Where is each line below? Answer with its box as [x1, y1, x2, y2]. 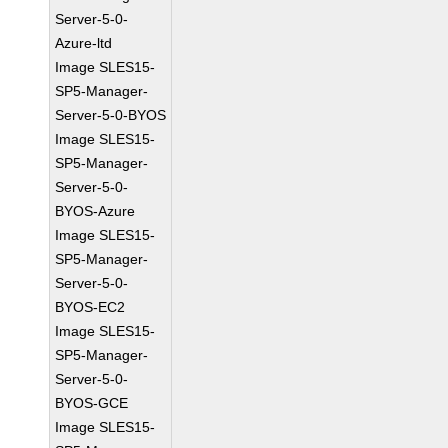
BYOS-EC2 [55, 299, 126, 315]
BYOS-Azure [55, 203, 136, 219]
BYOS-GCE [55, 395, 129, 411]
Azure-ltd [55, 35, 113, 51]
